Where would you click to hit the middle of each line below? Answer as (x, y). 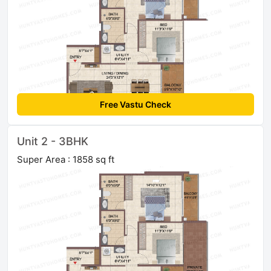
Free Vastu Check (135, 105)
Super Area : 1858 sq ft (66, 160)
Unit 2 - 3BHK (53, 142)
